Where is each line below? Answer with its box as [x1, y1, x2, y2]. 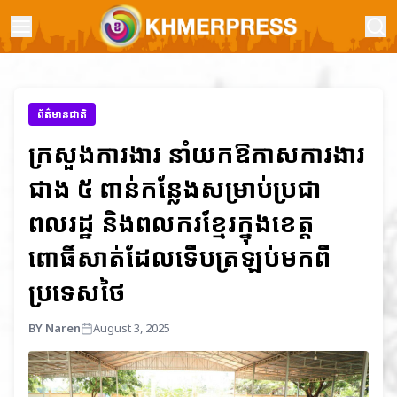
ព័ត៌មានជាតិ [37, 106, 87, 121]
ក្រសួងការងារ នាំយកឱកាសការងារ [28, 136, 365, 170]
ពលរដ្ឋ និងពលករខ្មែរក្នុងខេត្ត [28, 206, 315, 239]
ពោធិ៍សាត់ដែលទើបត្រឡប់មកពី [28, 240, 331, 274]
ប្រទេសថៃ [28, 275, 126, 308]
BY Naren [28, 320, 81, 336]
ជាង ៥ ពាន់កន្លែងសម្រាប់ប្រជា [28, 171, 322, 205]
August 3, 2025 [93, 320, 170, 336]
